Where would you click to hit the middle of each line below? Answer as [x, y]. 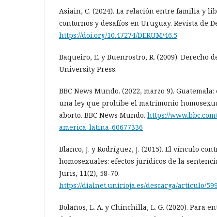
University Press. [88, 69]
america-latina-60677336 [101, 127]
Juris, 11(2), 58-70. [89, 173]
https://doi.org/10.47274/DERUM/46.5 [118, 35]
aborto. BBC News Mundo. [103, 115]
